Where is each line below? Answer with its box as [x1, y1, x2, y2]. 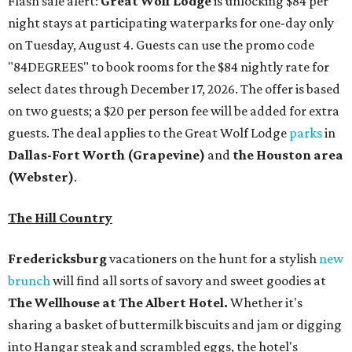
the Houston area [233, 147, 343, 163]
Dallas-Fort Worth [8, 147, 125, 163]
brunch [8, 273, 50, 289]
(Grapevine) [125, 147, 207, 163]
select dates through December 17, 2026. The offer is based [8, 81, 340, 97]
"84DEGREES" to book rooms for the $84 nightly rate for [8, 59, 329, 75]
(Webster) [8, 169, 74, 185]
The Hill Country [8, 210, 112, 226]
